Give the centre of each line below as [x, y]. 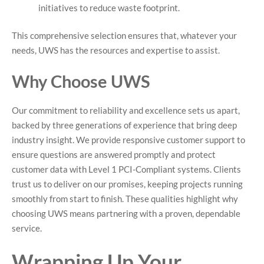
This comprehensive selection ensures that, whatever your [124, 36]
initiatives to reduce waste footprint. [109, 7]
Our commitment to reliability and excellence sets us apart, [126, 110]
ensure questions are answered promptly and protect [114, 154]
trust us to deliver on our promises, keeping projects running [127, 184]
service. [27, 228]
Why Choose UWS [81, 81]
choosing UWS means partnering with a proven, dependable [126, 213]
